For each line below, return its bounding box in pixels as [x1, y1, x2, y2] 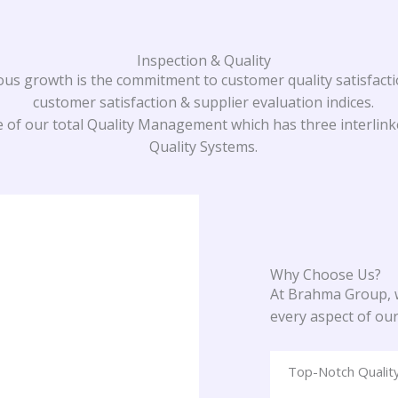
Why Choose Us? [270, 265, 381, 285]
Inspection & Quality [136, 50, 271, 70]
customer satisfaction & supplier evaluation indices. [33, 92, 374, 112]
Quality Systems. [149, 136, 258, 156]
